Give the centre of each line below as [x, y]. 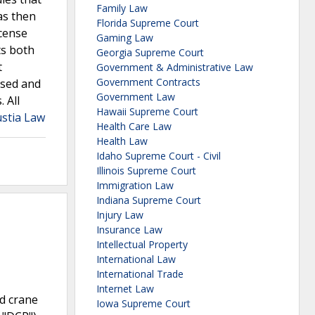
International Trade [140, 274]
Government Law [136, 97]
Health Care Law [134, 127]
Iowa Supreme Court [143, 304]
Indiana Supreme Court [149, 200]
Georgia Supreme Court [150, 53]
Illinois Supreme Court [146, 171]
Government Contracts [148, 82]
